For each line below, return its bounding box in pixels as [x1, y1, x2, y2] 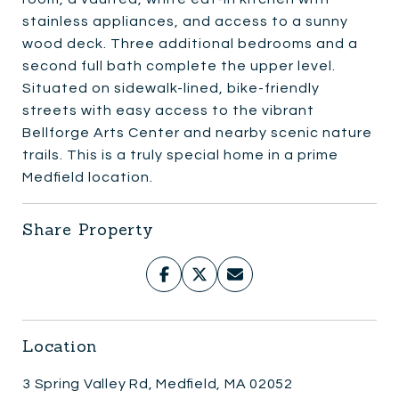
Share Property [22, 218, 154, 240]
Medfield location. [22, 169, 153, 184]
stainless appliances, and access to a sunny [22, 13, 348, 28]
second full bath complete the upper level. [22, 58, 336, 73]
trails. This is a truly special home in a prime [22, 147, 338, 162]
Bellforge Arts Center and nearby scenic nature [22, 125, 372, 140]
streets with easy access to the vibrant [22, 102, 314, 118]
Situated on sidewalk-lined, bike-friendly [22, 80, 320, 95]
